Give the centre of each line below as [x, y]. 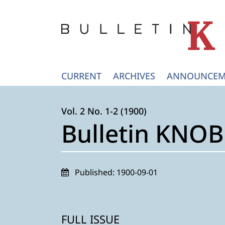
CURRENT [81, 76]
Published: [96, 172]
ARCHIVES [134, 76]
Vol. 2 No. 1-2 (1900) [104, 111]
